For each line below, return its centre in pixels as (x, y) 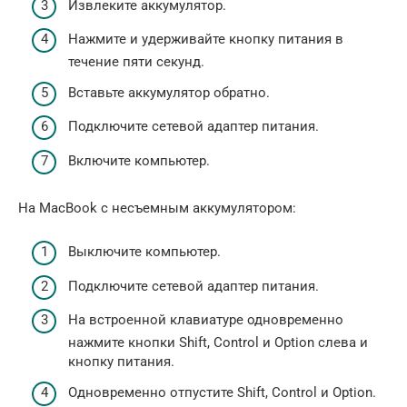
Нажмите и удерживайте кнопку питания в (206, 39)
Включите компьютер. (139, 160)
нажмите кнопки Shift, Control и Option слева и (218, 342)
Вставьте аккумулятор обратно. (169, 92)
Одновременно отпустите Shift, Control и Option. (222, 392)
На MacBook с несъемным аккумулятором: (157, 208)
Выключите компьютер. (144, 252)
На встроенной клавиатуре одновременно (206, 320)
